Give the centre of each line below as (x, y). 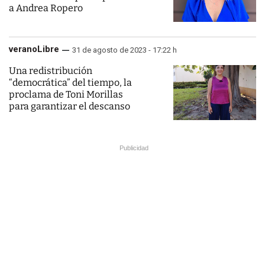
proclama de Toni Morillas (66, 94)
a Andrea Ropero (46, 8)
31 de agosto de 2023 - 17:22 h (125, 50)
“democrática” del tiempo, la (70, 83)
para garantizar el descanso (70, 106)
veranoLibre (34, 49)
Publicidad (134, 148)
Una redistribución (51, 71)
